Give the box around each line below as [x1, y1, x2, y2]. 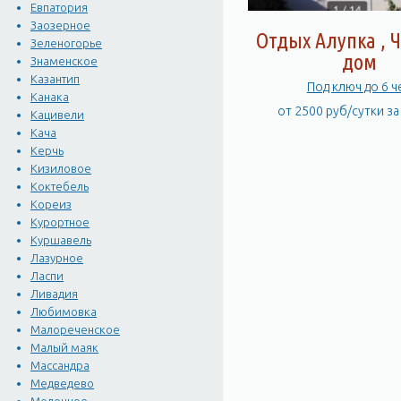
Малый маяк [30, 341, 99, 354]
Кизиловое [30, 162, 92, 175]
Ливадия [30, 287, 79, 301]
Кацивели [30, 108, 85, 122]
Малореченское [30, 323, 121, 337]
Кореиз [30, 198, 73, 211]
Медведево [30, 377, 95, 390]
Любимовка [30, 305, 98, 319]
